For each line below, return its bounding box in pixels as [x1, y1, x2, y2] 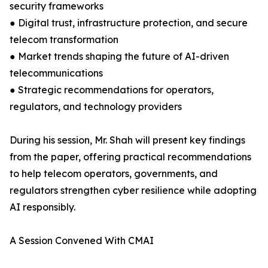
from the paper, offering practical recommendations [10, 151, 251, 163]
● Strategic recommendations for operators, [10, 84, 214, 96]
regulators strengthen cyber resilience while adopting [10, 184, 257, 197]
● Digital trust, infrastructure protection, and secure [10, 17, 248, 29]
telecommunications [10, 67, 103, 80]
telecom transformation [10, 33, 118, 46]
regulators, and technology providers [10, 100, 182, 113]
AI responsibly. [10, 201, 75, 214]
